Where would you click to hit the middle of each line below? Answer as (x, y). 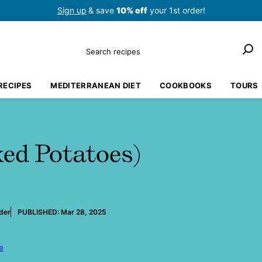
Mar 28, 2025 (84, 212)
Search (98, 46)
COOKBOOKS (186, 85)
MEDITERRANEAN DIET (96, 85)
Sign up (72, 10)
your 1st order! (176, 10)
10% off (132, 10)
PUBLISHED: (39, 212)
